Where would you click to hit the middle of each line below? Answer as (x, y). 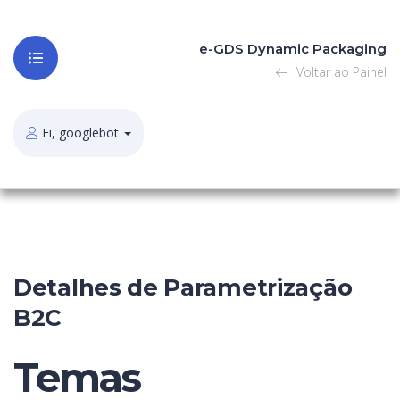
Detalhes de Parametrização (183, 287)
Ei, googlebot (80, 133)
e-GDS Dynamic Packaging (292, 49)
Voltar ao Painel (339, 72)
